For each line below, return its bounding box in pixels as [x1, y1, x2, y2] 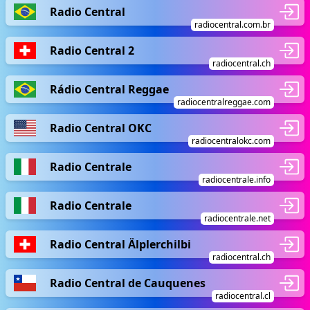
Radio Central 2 [50, 42, 134, 58]
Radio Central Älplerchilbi [50, 236, 191, 252]
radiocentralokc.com [192, 135, 271, 147]
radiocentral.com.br [194, 19, 271, 30]
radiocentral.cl [215, 290, 271, 302]
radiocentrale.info [202, 174, 271, 185]
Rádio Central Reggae [50, 81, 169, 97]
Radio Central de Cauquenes [50, 275, 206, 291]
